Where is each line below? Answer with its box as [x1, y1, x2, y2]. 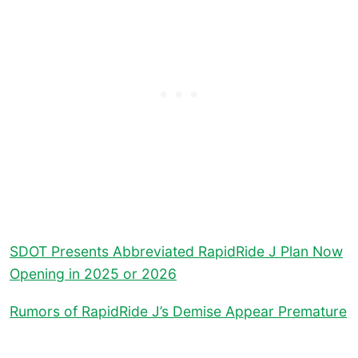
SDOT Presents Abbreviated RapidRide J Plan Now [10, 242, 343, 260]
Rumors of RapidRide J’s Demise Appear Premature [10, 303, 347, 320]
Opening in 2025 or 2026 [10, 265, 177, 282]
